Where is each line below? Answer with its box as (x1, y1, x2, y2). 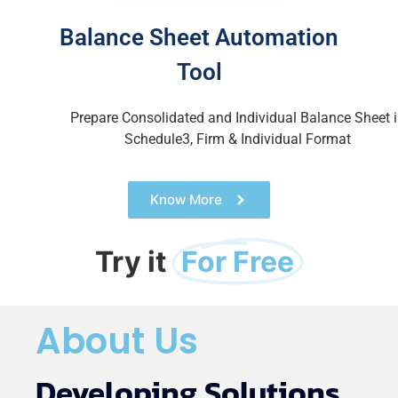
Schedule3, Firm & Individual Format (123, 131, 351, 148)
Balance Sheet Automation (60, 24, 338, 52)
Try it (95, 243, 166, 279)
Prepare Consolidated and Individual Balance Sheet (69, 109, 394, 127)
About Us (36, 315, 198, 366)
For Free (181, 243, 294, 279)
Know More (149, 190, 222, 208)
